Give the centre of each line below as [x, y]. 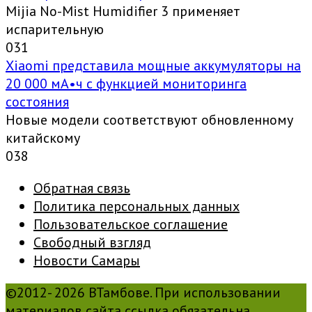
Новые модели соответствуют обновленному [149, 120]
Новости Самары [87, 261]
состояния [37, 102]
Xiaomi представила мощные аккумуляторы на [153, 66]
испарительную [55, 30]
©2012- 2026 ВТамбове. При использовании [143, 293]
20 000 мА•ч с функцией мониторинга [126, 84]
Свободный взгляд [92, 243]
